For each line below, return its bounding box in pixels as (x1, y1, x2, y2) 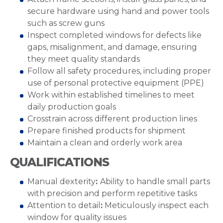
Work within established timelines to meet (27, 90, 195, 100)
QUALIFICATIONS (10, 155, 109, 169)
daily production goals (27, 102, 118, 111)
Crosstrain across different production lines (27, 114, 197, 123)
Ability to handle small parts (100, 177, 210, 186)
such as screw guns (27, 18, 105, 28)
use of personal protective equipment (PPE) (27, 78, 206, 88)
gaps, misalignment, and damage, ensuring (27, 42, 197, 52)
